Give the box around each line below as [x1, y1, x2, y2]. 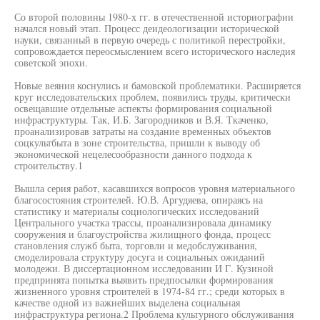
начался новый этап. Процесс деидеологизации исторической [14, 21, 279, 35]
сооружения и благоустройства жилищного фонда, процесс [14, 227, 271, 241]
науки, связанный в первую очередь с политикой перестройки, [14, 33, 286, 46]
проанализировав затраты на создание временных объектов [14, 124, 271, 138]
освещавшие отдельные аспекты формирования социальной [14, 101, 272, 115]
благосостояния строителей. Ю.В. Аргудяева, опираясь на [14, 193, 263, 206]
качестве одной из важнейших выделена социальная [14, 296, 240, 309]
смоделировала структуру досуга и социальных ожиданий [14, 250, 265, 264]
